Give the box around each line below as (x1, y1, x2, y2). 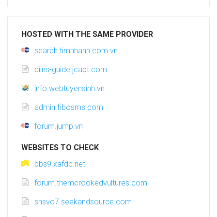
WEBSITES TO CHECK (21, 143, 99, 153)
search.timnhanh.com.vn (34, 46, 118, 56)
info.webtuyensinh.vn (34, 84, 105, 93)
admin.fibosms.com (34, 103, 103, 112)
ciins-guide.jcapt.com (34, 65, 107, 75)
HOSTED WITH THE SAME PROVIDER (21, 30, 153, 39)
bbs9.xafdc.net (34, 159, 85, 169)
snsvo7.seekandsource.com (34, 197, 132, 207)
